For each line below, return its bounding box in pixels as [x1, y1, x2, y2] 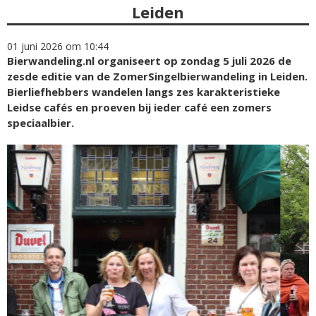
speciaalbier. [7, 116, 74, 130]
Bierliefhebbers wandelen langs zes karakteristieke [7, 85, 280, 99]
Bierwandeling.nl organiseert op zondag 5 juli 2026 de [7, 54, 291, 68]
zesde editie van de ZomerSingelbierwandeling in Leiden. [7, 69, 308, 83]
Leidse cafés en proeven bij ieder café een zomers [7, 100, 272, 114]
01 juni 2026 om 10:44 [7, 39, 109, 53]
